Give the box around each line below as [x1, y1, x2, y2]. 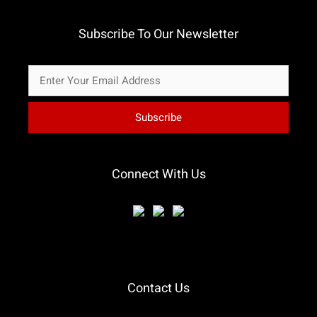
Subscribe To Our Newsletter [79, 24, 238, 44]
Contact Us [127, 278, 190, 298]
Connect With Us [111, 164, 206, 184]
